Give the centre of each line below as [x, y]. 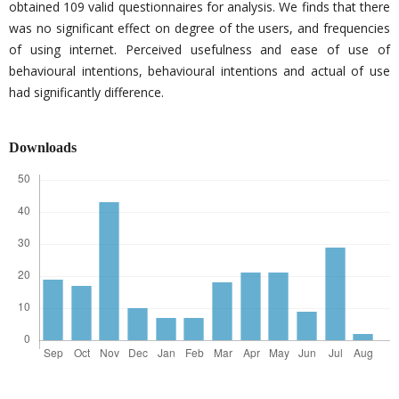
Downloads [42, 148]
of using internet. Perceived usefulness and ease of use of [199, 49]
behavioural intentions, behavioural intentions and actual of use [199, 71]
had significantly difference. [86, 92]
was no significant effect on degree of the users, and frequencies [199, 28]
